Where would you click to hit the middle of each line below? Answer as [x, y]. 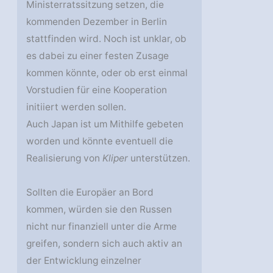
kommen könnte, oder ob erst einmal [107, 73]
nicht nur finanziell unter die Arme [102, 227]
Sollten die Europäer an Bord [90, 193]
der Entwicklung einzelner [84, 261]
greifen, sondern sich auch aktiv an [105, 244]
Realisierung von [65, 158]
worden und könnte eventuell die [100, 141]
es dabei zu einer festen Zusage [98, 56]
